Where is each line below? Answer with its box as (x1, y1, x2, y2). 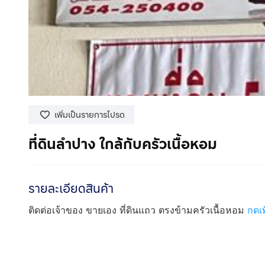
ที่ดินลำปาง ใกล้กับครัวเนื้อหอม (28, 134, 217, 155)
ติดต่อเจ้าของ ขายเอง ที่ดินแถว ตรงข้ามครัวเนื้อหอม (28, 204, 247, 216)
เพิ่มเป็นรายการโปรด (54, 108, 125, 121)
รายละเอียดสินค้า (28, 180, 114, 198)
